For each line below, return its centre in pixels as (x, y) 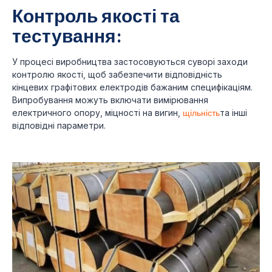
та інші (233, 113)
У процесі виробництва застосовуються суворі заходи (130, 62)
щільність (201, 113)
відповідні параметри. (59, 126)
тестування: (67, 36)
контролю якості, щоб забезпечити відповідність (117, 75)
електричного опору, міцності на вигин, (97, 113)
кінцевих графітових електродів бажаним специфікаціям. (132, 87)
